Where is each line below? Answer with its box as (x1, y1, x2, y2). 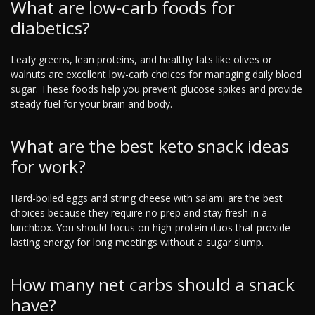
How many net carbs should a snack (11, 273, 295, 297)
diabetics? (11, 16, 90, 40)
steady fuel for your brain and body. (11, 97, 172, 111)
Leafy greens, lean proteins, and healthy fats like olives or (11, 53, 272, 67)
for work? (11, 155, 86, 179)
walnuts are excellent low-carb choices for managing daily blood (11, 67, 302, 82)
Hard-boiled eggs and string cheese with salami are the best (11, 191, 283, 205)
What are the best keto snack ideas (11, 134, 289, 158)
